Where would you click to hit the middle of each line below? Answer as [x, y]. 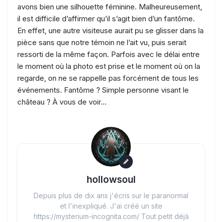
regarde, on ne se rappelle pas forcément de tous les [108, 78]
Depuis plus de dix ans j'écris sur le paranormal [111, 196]
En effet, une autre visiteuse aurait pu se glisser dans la [111, 31]
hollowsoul [111, 180]
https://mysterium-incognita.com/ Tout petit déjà [111, 217]
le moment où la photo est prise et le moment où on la [109, 66]
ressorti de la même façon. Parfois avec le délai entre [109, 55]
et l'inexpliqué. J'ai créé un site [111, 206]
